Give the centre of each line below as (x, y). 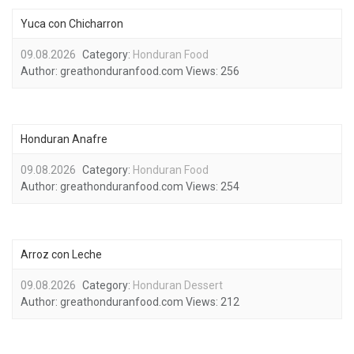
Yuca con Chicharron (72, 24)
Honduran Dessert (178, 285)
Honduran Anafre (64, 139)
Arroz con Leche (61, 254)
